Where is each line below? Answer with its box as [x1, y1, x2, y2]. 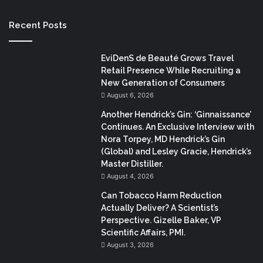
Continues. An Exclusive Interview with [101, 122, 254, 132]
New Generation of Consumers [101, 78, 225, 88]
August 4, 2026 [107, 172, 154, 181]
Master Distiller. [101, 159, 163, 169]
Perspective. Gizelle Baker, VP [101, 215, 221, 225]
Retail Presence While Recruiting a [101, 66, 241, 76]
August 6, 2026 [107, 91, 154, 100]
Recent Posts [9, 20, 67, 31]
